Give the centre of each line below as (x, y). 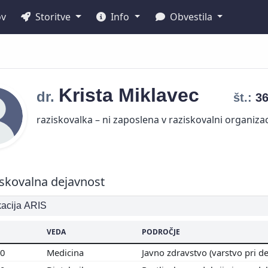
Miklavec (162, 95)
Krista (89, 95)
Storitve (53, 17)
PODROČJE (161, 232)
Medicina (66, 252)
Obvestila (191, 17)
